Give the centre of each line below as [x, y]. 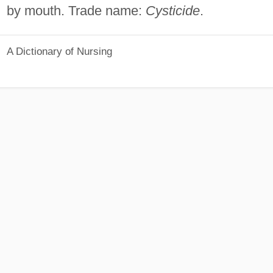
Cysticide [172, 10]
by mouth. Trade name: [76, 10]
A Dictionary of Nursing [59, 51]
